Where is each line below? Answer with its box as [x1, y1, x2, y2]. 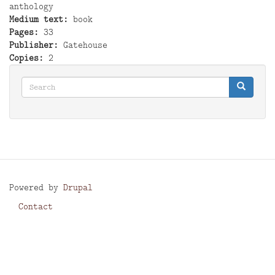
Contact [18, 199, 53, 212]
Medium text [9, 12, 63, 25]
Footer [9, 206, 57, 227]
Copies [9, 51, 39, 64]
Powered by [9, 180, 63, 193]
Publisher [9, 38, 53, 51]
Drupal [63, 180, 93, 193]
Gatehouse [63, 38, 107, 51]
